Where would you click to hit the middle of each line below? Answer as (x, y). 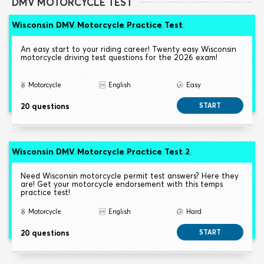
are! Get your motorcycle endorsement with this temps (122, 184)
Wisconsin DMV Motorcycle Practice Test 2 (101, 152)
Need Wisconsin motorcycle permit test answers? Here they (130, 176)
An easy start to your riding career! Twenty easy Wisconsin (128, 49)
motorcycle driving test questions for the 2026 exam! (119, 57)
